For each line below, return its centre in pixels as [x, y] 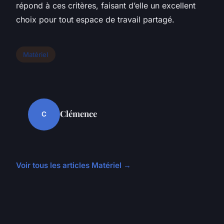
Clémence [78, 113]
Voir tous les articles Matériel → [73, 165]
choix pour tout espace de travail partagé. [95, 19]
